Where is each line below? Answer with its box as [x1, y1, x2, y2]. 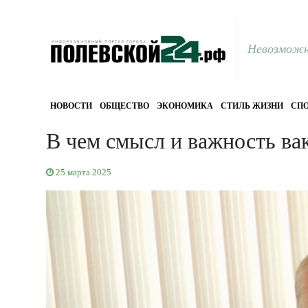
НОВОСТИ [49, 101, 92, 111]
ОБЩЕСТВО [99, 101, 149, 111]
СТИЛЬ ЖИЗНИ [220, 101, 283, 111]
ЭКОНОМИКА [156, 101, 213, 111]
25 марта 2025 [56, 167, 111, 178]
